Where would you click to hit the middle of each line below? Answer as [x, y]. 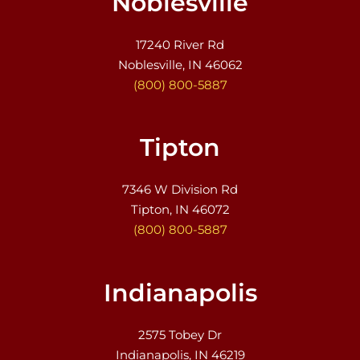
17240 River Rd [180, 45]
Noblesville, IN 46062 [180, 65]
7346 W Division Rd [180, 190]
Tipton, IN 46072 [180, 210]
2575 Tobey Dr [180, 334]
